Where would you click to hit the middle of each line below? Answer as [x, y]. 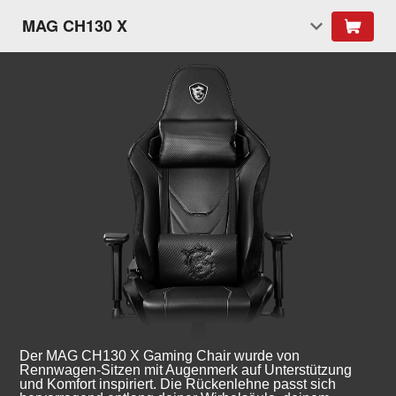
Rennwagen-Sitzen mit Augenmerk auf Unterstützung [186, 369]
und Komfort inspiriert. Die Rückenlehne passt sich [178, 384]
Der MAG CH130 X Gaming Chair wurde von [160, 355]
